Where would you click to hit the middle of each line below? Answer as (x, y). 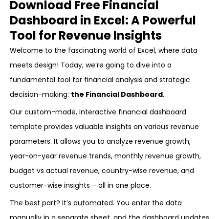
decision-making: (40, 94)
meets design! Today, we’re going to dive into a (91, 65)
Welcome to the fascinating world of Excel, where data (104, 50)
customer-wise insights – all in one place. (80, 185)
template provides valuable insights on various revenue (104, 127)
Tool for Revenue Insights (86, 35)
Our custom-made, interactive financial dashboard (98, 112)
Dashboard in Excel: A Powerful (103, 20)
